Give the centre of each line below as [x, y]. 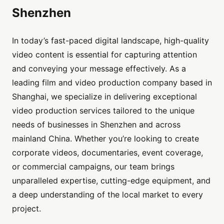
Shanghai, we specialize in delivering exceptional [104, 97]
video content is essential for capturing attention [104, 55]
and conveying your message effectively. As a [99, 69]
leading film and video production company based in [112, 83]
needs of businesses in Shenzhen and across [96, 125]
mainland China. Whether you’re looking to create [105, 139]
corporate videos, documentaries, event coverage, [107, 153]
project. [26, 209]
